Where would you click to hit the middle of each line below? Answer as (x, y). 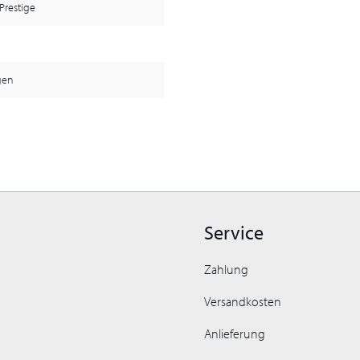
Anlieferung (235, 334)
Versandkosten (243, 302)
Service (234, 233)
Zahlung (226, 270)
